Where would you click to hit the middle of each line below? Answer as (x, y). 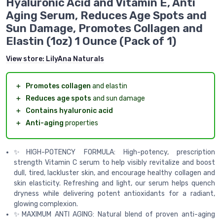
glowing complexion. (46, 204)
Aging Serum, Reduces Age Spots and (106, 15)
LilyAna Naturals (75, 59)
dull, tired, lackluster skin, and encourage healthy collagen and (114, 173)
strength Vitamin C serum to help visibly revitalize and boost (114, 162)
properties (81, 123)
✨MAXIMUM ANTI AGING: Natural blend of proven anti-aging (114, 214)
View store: (26, 59)
